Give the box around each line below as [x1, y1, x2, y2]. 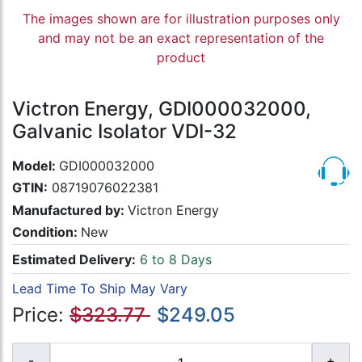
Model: [12, 158, 59, 175]
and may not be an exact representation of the [38, 30, 324, 47]
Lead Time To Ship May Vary [12, 280, 187, 297]
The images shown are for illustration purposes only [22, 11, 340, 27]
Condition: [12, 223, 81, 240]
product [157, 49, 205, 66]
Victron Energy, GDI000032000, [12, 97, 311, 121]
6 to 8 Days [136, 250, 212, 267]
